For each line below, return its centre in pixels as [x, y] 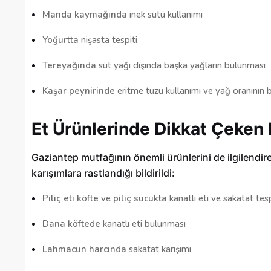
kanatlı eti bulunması [143, 224]
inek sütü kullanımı [165, 15]
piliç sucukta [140, 199]
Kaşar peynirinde [79, 91]
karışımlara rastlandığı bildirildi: [103, 173]
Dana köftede [71, 224]
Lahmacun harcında [84, 250]
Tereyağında [69, 66]
